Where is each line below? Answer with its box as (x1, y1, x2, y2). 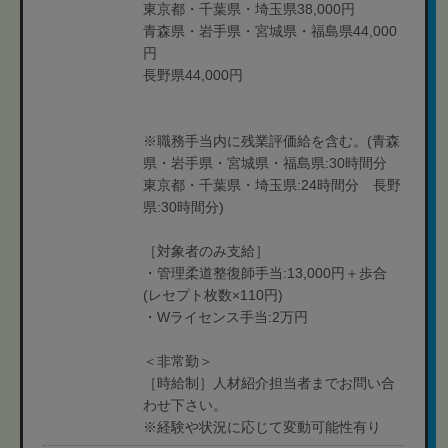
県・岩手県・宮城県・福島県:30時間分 (143, 155, 401, 171)
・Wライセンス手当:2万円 (143, 309, 308, 325)
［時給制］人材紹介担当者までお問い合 (143, 375, 395, 391)
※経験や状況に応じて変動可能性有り (143, 419, 381, 435)
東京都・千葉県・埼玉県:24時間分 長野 (143, 177, 401, 193)
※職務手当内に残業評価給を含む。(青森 (143, 133, 400, 149)
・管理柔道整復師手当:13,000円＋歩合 (143, 265, 387, 281)
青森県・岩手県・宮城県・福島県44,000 (143, 23, 397, 39)
